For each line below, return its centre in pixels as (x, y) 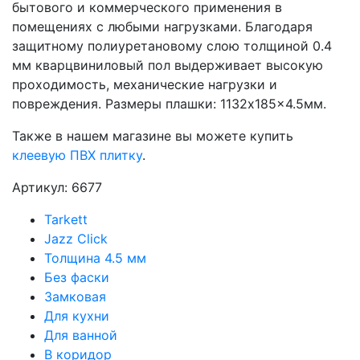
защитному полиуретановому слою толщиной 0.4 (172, 46)
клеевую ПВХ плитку (77, 155)
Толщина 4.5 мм (95, 258)
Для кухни (77, 316)
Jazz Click (76, 239)
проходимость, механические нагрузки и (145, 84)
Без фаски (77, 277)
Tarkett (66, 219)
